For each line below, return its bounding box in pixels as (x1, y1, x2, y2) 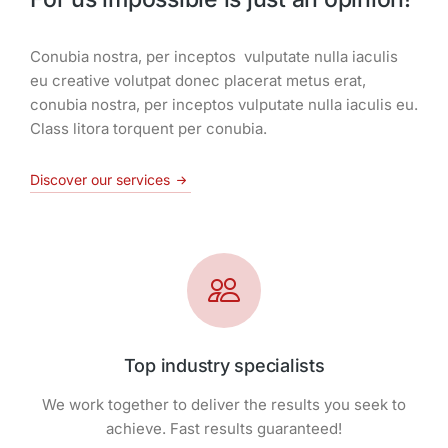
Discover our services (30, 171, 170, 189)
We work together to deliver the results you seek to (42, 394, 406, 414)
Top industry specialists (123, 354, 325, 376)
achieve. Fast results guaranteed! (106, 418, 342, 438)
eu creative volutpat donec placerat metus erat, (30, 71, 366, 91)
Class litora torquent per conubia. (30, 119, 267, 139)
